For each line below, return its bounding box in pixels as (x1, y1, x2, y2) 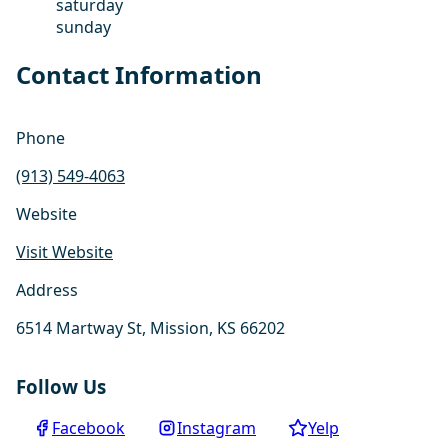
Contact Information (16, 57, 262, 91)
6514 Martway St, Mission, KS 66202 (16, 316, 285, 339)
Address (16, 278, 78, 301)
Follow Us (16, 373, 106, 399)
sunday (56, 16, 111, 39)
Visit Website (16, 240, 113, 263)
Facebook (52, 417, 125, 440)
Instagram (177, 417, 256, 440)
